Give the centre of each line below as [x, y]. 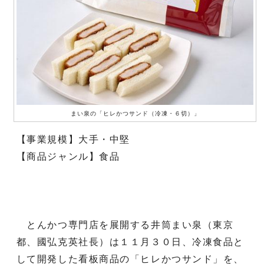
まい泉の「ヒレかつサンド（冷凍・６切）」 [136, 113]
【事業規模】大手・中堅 [73, 139]
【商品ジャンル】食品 [68, 156]
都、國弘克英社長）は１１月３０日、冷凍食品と [130, 242]
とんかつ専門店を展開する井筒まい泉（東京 [125, 225]
